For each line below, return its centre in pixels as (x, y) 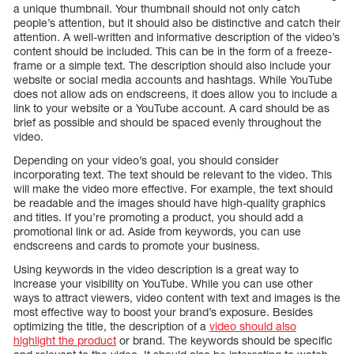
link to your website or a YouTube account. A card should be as (171, 108)
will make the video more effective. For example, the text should (173, 189)
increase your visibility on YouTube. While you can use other (163, 284)
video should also (253, 326)
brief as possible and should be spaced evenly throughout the (168, 122)
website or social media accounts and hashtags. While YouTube (173, 80)
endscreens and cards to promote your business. (137, 246)
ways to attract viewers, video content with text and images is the (177, 298)
